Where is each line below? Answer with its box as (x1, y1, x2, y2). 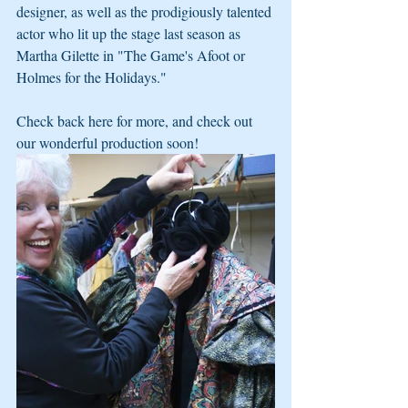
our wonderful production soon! (16, 133, 199, 152)
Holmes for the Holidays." (16, 67, 170, 87)
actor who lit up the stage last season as (16, 24, 244, 43)
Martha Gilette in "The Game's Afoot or (16, 46, 249, 65)
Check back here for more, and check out (16, 111, 256, 130)
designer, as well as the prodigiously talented (16, 2, 275, 21)
